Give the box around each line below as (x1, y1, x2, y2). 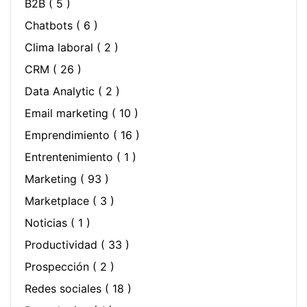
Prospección (25, 260, 93, 274)
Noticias (25, 216, 71, 230)
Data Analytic (25, 84, 98, 99)
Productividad (25, 238, 101, 252)
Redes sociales (25, 282, 105, 296)
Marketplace (25, 194, 93, 208)
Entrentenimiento (25, 150, 116, 164)
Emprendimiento (25, 128, 113, 143)
